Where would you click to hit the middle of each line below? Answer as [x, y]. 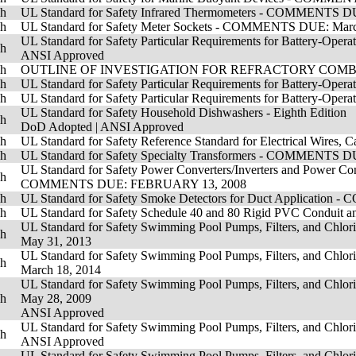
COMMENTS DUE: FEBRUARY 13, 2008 [133, 184]
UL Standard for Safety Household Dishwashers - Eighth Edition [184, 112]
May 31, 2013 [56, 241]
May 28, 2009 [56, 298]
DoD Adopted [56, 127]
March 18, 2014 [61, 270]
